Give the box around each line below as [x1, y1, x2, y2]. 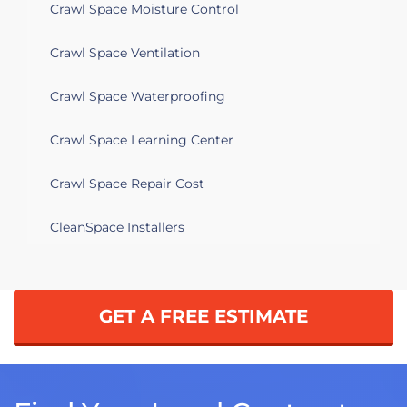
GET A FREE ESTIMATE [99, 304, 308, 327]
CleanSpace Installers [50, 218, 184, 235]
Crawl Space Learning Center [50, 131, 233, 148]
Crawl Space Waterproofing [50, 87, 225, 104]
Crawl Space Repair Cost [50, 174, 204, 192]
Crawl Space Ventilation [50, 44, 200, 61]
